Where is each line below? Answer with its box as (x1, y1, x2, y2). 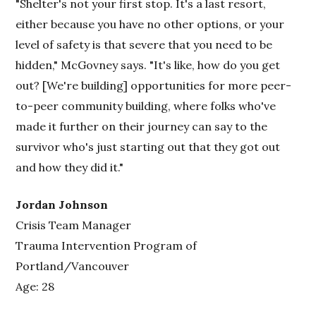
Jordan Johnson (16, 197, 109, 212)
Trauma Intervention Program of (16, 238, 197, 253)
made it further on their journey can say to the (16, 119, 268, 133)
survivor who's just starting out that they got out (16, 139, 281, 154)
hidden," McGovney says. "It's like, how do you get (16, 57, 281, 72)
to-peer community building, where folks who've (16, 98, 276, 113)
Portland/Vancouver (16, 258, 130, 273)
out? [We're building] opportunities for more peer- (16, 78, 292, 92)
